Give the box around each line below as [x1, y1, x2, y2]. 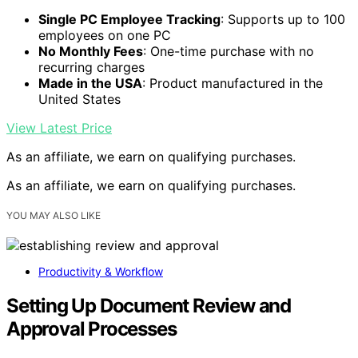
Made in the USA [38, 74, 142, 91]
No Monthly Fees [38, 42, 143, 59]
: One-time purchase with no [143, 42, 314, 59]
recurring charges [38, 58, 145, 75]
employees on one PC [38, 26, 171, 43]
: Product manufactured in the [142, 74, 323, 91]
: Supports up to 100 [221, 10, 345, 27]
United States [38, 90, 121, 107]
